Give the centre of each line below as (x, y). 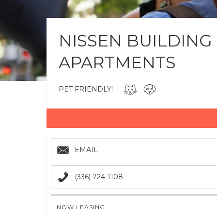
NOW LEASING (81, 207)
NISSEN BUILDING (135, 41)
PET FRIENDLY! (86, 89)
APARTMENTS (117, 62)
